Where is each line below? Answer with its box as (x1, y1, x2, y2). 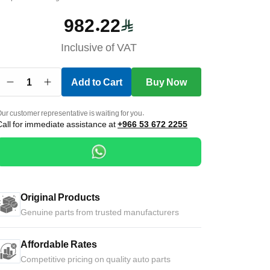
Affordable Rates (20, 238, 97, 250)
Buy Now (146, 76, 187, 88)
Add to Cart (71, 76, 122, 88)
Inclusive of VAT (61, 40, 137, 54)
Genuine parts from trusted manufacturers (20, 207, 179, 217)
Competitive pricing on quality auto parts (20, 254, 171, 264)
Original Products (20, 191, 100, 203)
